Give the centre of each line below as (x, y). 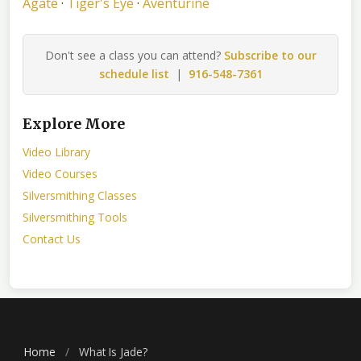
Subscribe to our (270, 55)
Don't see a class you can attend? (134, 55)
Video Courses (60, 173)
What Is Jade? (112, 351)
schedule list (134, 73)
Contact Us (52, 239)
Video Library (56, 151)
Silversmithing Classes (80, 195)
